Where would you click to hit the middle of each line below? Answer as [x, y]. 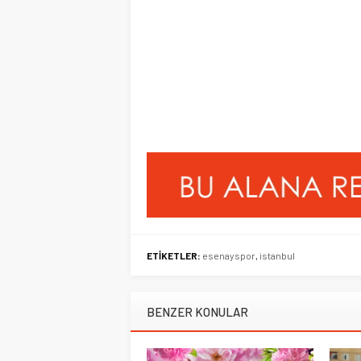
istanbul [277, 256]
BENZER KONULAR [197, 312]
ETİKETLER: [174, 256]
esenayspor [229, 256]
